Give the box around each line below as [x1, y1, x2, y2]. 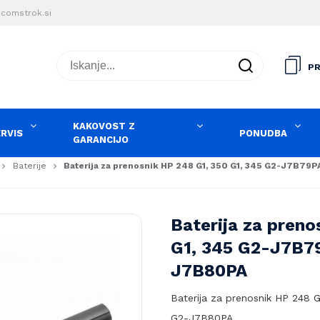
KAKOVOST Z [73, 121, 136, 131]
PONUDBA [239, 127, 287, 139]
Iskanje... [66, 56, 114, 69]
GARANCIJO [73, 134, 129, 145]
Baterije [12, 161, 46, 171]
